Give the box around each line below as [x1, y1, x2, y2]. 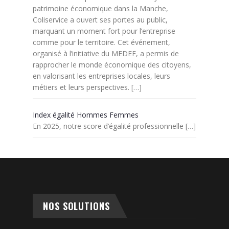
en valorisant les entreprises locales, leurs [33, 71, 170, 81]
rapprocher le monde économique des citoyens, [33, 59, 191, 70]
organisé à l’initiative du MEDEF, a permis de [33, 48, 179, 58]
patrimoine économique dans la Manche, [33, 3, 168, 13]
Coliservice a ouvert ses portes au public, [33, 14, 168, 25]
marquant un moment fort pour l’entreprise [33, 26, 175, 36]
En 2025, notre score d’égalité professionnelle [33, 121, 186, 131]
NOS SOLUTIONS [43, 199, 110, 213]
